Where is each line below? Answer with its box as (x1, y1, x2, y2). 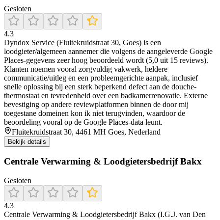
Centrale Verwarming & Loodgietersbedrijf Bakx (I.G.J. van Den (4, 210, 206, 219)
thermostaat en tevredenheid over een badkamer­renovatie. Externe (4, 91, 208, 100)
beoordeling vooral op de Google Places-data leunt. (4, 118, 163, 127)
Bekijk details (8, 138, 46, 146)
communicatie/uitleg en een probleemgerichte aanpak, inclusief (4, 74, 198, 82)
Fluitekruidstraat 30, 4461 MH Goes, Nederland (12, 128, 161, 137)
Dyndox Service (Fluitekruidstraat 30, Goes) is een (4, 38, 161, 47)
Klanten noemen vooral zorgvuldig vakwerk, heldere (4, 65, 167, 74)
